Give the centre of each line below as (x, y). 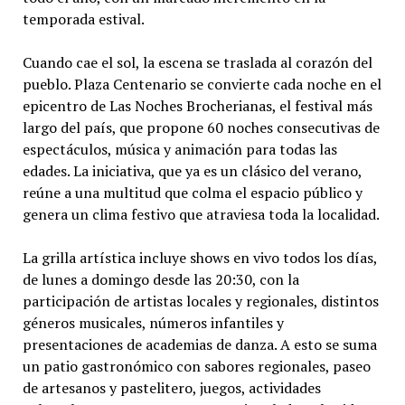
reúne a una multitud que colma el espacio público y (192, 193)
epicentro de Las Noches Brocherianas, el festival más (197, 106)
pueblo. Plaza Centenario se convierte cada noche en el (202, 85)
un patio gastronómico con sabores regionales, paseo (196, 367)
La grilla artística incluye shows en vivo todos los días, (199, 258)
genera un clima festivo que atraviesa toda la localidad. (201, 215)
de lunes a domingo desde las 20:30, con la (160, 280)
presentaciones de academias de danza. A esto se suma (199, 345)
